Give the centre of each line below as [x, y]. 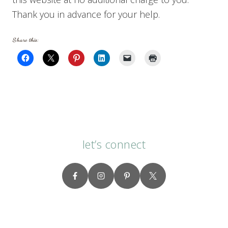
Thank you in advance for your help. [86, 14]
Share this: [25, 39]
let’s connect [114, 144]
